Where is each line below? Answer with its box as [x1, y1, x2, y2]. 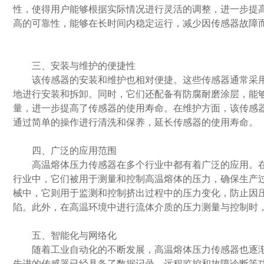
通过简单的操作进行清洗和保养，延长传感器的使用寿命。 [13, 117, 258, 127]
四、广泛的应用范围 [13, 146, 117, 156]
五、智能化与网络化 [13, 230, 117, 240]
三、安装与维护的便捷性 [13, 61, 136, 71]
